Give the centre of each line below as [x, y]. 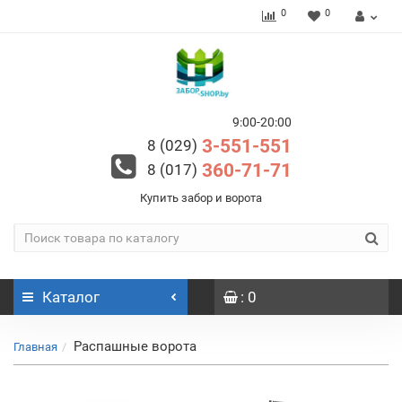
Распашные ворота [135, 346]
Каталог [71, 297]
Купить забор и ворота [201, 198]
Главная [35, 347]
